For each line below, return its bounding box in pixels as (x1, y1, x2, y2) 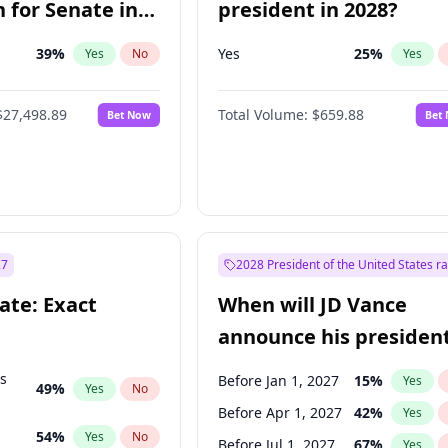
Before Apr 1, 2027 (218, 403, 343, 422)
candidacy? (218, 355, 329, 382)
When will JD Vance (218, 291, 408, 318)
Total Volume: (218, 105, 309, 124)
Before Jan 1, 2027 (218, 371, 340, 390)
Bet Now (107, 107, 152, 122)
